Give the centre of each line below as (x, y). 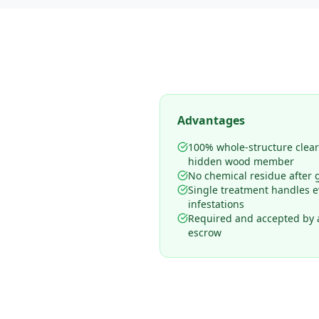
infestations (216, 204)
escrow (205, 232)
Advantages (211, 120)
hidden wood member (241, 161)
